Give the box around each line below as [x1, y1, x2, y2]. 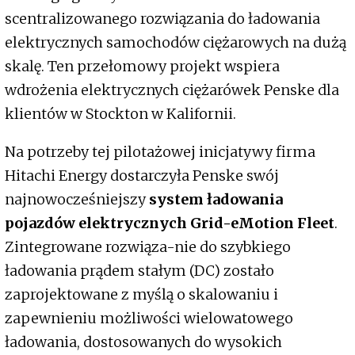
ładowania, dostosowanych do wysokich [5, 333, 282, 352]
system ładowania [146, 190, 283, 209]
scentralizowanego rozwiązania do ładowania [5, 10, 320, 29]
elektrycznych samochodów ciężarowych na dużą [5, 33, 346, 52]
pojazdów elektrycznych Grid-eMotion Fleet [5, 214, 334, 233]
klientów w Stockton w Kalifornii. [5, 105, 236, 124]
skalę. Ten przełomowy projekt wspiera [5, 57, 280, 76]
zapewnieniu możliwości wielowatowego [5, 309, 293, 328]
